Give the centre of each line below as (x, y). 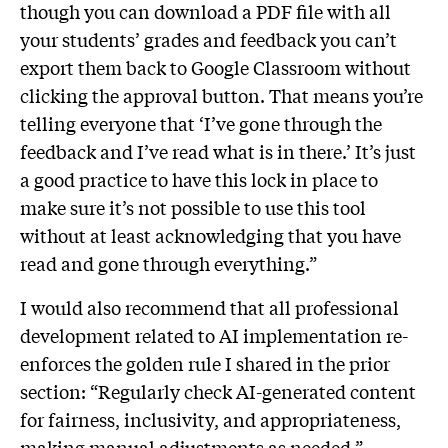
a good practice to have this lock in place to (199, 178)
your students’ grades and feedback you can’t (208, 38)
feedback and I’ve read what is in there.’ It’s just (218, 150)
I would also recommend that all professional (209, 306)
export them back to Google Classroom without (215, 66)
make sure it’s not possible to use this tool (193, 206)
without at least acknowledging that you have (210, 234)
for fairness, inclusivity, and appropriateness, (210, 418)
